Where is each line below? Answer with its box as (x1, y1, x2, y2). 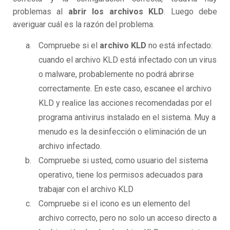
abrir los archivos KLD (68, 7, 164, 17)
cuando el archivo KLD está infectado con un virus (39, 55, 217, 65)
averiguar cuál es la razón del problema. (13, 20, 155, 30)
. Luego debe (164, 7, 218, 17)
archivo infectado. (39, 141, 102, 151)
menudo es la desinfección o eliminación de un (39, 127, 206, 137)
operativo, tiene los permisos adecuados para (39, 170, 203, 180)
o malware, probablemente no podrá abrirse (39, 69, 194, 80)
